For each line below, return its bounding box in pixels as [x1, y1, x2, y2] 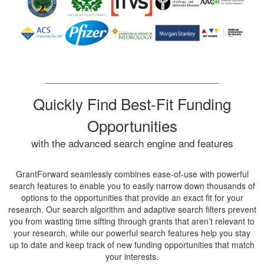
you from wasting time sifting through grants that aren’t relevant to [9, 214, 255, 227]
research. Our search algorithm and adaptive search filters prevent [8, 203, 256, 215]
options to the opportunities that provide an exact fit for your [21, 191, 243, 203]
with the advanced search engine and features [31, 135, 233, 150]
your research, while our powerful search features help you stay [14, 226, 250, 239]
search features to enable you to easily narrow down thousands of [9, 179, 255, 192]
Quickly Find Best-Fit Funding [33, 92, 231, 114]
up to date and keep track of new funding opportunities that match [9, 238, 255, 250]
